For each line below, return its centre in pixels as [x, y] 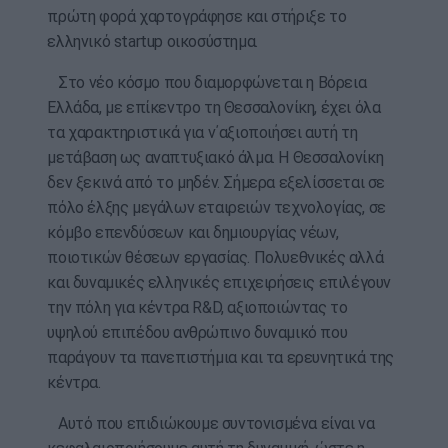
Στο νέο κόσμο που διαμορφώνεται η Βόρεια [207, 83]
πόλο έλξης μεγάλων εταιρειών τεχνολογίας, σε [216, 208]
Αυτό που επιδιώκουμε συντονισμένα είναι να [211, 424]
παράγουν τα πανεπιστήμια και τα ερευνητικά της [220, 358]
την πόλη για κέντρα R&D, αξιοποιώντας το [197, 308]
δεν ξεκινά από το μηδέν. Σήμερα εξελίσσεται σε [216, 183]
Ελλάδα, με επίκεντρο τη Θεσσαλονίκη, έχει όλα [214, 108]
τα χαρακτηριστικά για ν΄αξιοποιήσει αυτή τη [202, 133]
